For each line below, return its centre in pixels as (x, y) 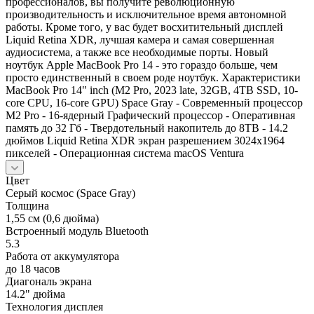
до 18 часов (33, 268)
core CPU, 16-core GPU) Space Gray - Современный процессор (154, 102)
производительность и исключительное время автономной (146, 14)
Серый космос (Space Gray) (70, 193)
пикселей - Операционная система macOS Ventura (125, 153)
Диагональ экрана (49, 281)
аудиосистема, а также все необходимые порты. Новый (137, 52)
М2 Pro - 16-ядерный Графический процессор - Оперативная (150, 115)
